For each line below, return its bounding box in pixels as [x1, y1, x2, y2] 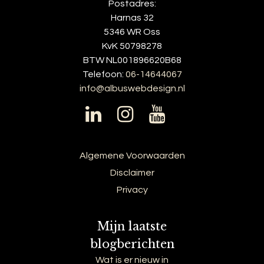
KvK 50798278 [102, 41, 162, 51]
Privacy [116, 184, 148, 194]
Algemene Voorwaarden [79, 150, 185, 160]
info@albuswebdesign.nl [79, 83, 185, 93]
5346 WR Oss [104, 27, 160, 37]
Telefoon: [82, 69, 126, 79]
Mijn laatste [97, 219, 167, 233]
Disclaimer [110, 167, 154, 177]
